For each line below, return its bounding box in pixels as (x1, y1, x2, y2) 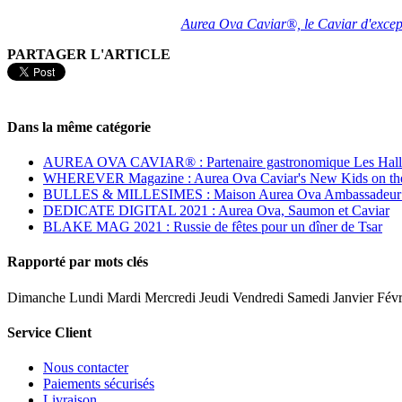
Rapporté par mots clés (7, 254, 148, 270)
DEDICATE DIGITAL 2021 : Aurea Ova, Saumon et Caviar (43, 203, 389, 219)
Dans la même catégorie (7, 118, 151, 135)
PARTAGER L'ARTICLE (7, 46, 170, 62)
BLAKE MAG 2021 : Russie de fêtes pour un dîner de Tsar (43, 219, 382, 235)
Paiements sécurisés (43, 376, 154, 392)
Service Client (7, 324, 92, 340)
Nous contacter (43, 360, 128, 376)
